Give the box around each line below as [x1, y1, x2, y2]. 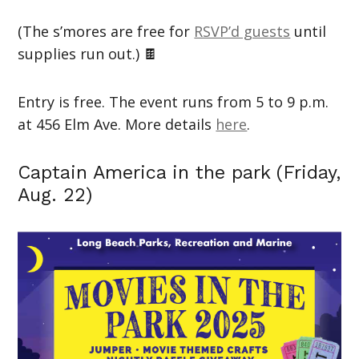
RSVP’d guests [194, 21, 291, 41]
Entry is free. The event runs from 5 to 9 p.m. [18, 91, 329, 111]
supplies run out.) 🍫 [18, 43, 159, 63]
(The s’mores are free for [18, 21, 195, 41]
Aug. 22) [18, 183, 93, 206]
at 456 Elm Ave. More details [18, 114, 216, 134]
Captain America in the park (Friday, [18, 160, 341, 184]
